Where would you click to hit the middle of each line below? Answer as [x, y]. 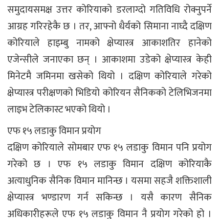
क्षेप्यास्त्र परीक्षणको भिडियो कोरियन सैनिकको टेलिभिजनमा [109, 93]
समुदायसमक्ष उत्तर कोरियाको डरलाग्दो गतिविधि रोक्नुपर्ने [109, 10]
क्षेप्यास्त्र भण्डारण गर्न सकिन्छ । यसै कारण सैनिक [109, 197]
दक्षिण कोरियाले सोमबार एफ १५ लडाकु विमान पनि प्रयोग [109, 148]
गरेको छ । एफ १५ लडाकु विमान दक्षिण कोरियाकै [109, 164]
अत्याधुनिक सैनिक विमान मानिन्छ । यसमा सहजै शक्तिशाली [109, 181]
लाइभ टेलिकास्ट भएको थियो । [59, 109]
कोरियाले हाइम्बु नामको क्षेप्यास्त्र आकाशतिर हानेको [109, 43]
